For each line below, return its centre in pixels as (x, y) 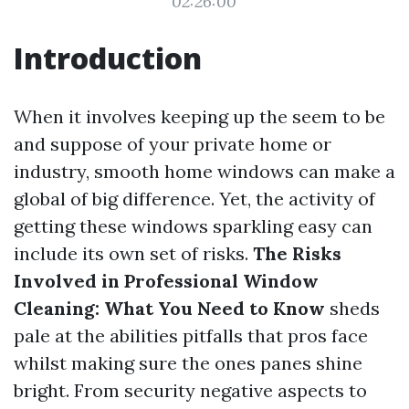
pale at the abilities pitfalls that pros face (191, 336)
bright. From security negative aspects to (190, 390)
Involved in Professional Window (166, 281)
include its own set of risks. (133, 253)
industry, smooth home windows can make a (204, 171)
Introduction (108, 58)
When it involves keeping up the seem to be (199, 116)
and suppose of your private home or (173, 144)
